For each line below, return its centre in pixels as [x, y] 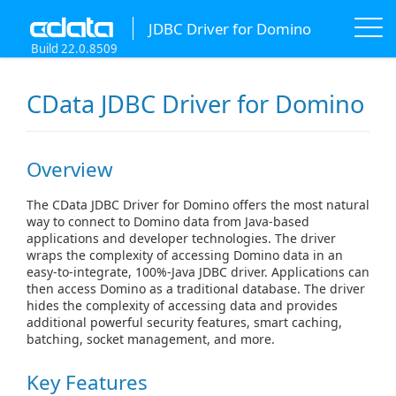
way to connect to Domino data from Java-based [168, 221]
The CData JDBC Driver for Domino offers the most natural [198, 204]
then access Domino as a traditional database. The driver [196, 288]
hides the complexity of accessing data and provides [182, 305]
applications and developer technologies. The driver [181, 238]
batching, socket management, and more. [151, 339]
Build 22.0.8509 [74, 49]
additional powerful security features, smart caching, [184, 322]
